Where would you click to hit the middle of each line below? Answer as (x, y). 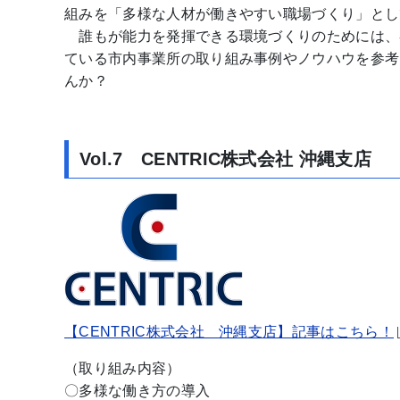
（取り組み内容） (123, 368)
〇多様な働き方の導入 (137, 390)
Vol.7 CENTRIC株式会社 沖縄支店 (226, 158)
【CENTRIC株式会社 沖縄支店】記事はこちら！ (229, 331)
